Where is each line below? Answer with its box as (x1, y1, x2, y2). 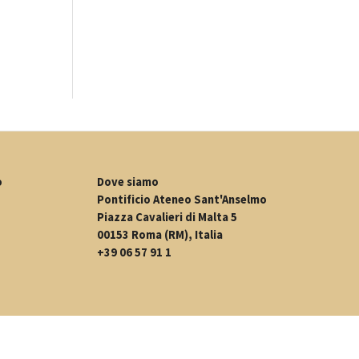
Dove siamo (97, 175, 159, 190)
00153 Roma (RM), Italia (97, 228, 223, 243)
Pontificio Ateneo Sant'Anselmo (97, 192, 267, 208)
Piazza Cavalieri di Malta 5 (97, 210, 237, 225)
